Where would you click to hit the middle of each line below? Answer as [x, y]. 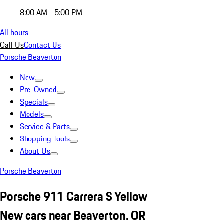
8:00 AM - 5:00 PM [51, 12]
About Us [35, 151]
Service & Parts [45, 126]
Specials [34, 102]
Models [32, 114]
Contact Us [42, 45]
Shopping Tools [45, 138]
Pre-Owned [38, 89]
